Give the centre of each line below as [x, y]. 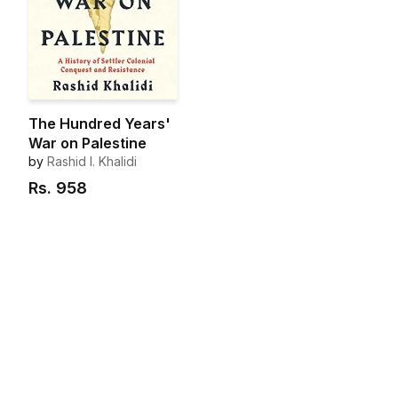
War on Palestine [88, 143]
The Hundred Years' [99, 124]
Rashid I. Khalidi [92, 162]
